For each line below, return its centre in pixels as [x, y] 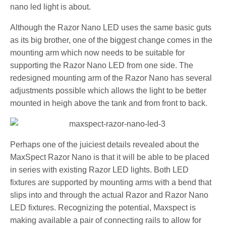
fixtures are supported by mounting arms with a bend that [111, 182]
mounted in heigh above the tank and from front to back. [109, 103]
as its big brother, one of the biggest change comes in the [111, 40]
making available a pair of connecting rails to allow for [106, 220]
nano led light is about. [51, 7]
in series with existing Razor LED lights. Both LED [100, 169]
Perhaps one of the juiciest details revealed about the [105, 144]
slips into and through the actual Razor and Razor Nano [109, 195]
